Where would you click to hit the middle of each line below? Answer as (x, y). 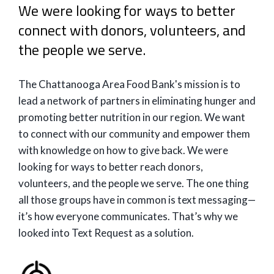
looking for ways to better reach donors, (111, 167)
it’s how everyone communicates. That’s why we (128, 216)
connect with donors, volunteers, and (132, 30)
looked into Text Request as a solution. (106, 233)
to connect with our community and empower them (134, 134)
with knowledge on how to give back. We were (123, 150)
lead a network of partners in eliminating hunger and (137, 101)
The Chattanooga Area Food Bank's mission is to (129, 84)
